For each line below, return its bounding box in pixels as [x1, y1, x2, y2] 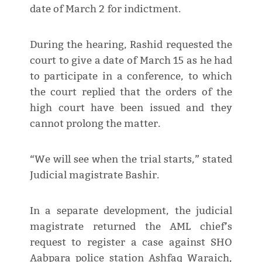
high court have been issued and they [29, 102, 233, 115]
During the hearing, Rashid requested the [29, 39, 233, 51]
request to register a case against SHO [29, 236, 233, 249]
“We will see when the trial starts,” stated [29, 153, 233, 166]
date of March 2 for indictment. [29, 3, 181, 16]
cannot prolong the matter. [29, 118, 160, 130]
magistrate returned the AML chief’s [29, 220, 233, 233]
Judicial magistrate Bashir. [29, 169, 159, 182]
